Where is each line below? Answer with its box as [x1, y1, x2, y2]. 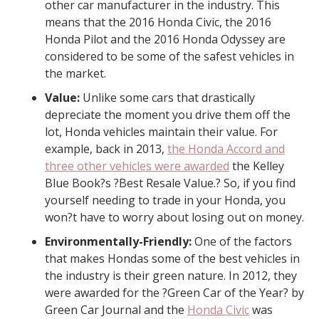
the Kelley [229, 158, 284, 174]
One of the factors [192, 234, 292, 250]
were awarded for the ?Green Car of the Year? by [45, 285, 304, 301]
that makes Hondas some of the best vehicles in [45, 251, 300, 267]
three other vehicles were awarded [45, 158, 229, 174]
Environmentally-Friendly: [45, 234, 192, 250]
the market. [45, 66, 106, 82]
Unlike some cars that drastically [80, 90, 255, 106]
